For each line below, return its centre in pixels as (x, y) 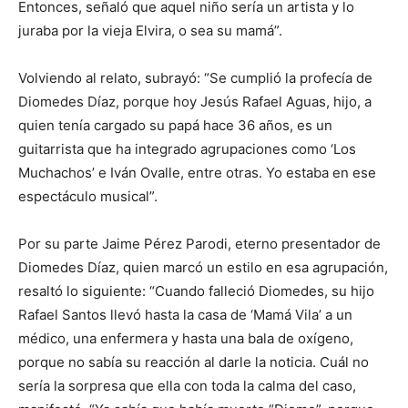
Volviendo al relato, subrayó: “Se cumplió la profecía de (195, 78)
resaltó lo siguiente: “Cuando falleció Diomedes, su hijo (196, 291)
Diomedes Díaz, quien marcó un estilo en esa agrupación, (203, 268)
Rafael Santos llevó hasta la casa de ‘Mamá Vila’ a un (185, 315)
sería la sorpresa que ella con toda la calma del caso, (187, 386)
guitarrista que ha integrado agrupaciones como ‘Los (187, 149)
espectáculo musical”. (88, 197)
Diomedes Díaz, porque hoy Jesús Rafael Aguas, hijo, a (195, 102)
